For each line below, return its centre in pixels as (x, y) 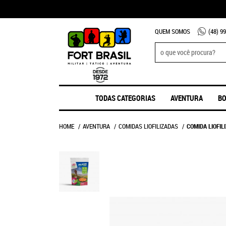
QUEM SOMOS (173, 31)
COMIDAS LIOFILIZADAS (148, 126)
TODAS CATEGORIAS (125, 98)
